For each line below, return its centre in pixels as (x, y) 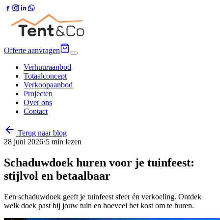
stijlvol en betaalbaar (57, 176)
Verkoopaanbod (48, 85)
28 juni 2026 (24, 142)
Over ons (38, 102)
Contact (36, 111)
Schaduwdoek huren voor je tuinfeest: (99, 162)
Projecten (38, 94)
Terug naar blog (41, 133)
